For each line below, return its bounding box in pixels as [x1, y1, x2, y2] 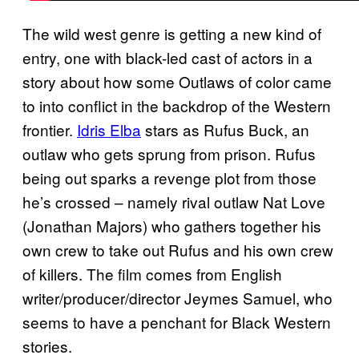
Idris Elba [77, 119, 141, 141]
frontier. [22, 119, 77, 141]
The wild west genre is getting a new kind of [22, 22, 321, 45]
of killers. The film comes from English [22, 263, 282, 285]
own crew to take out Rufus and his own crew [22, 239, 333, 261]
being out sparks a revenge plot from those [22, 167, 317, 189]
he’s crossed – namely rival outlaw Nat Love [22, 191, 325, 213]
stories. [22, 335, 72, 357]
